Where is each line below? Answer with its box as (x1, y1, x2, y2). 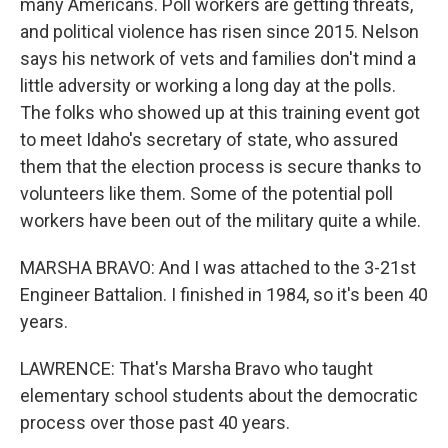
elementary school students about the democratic (20, 385, 418, 406)
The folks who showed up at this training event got (20, 102, 420, 123)
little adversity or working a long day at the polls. (20, 75, 396, 96)
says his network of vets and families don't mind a (20, 48, 416, 69)
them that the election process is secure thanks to (20, 156, 421, 177)
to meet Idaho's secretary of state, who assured (20, 129, 398, 150)
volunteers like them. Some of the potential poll (20, 183, 393, 204)
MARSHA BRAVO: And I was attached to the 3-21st (20, 257, 416, 278)
